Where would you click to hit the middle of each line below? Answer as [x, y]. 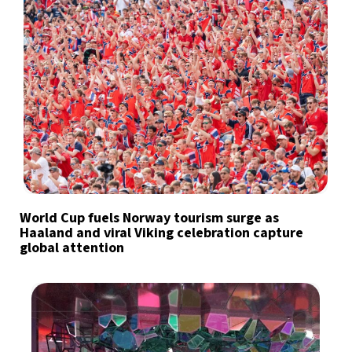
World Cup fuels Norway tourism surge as [149, 218]
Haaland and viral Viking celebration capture [161, 233]
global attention [72, 248]
